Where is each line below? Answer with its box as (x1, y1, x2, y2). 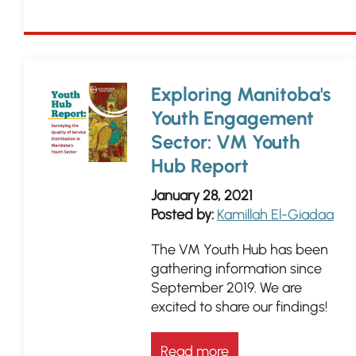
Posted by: (151, 206, 214, 223)
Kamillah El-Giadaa (217, 206, 334, 223)
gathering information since (151, 260, 322, 277)
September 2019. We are (151, 279, 302, 296)
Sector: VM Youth (151, 130, 300, 153)
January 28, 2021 (151, 187, 253, 204)
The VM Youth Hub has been (151, 241, 328, 258)
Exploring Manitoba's (151, 83, 331, 106)
